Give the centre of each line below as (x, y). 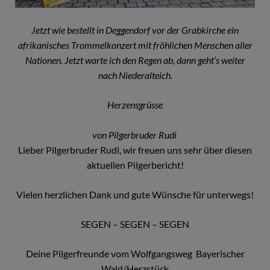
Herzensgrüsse (135, 105)
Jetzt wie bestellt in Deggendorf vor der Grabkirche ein (135, 30)
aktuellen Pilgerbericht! (135, 165)
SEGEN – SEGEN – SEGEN (135, 224)
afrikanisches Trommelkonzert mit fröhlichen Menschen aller (135, 45)
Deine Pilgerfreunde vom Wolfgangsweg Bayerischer (135, 254)
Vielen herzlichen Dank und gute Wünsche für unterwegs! (135, 195)
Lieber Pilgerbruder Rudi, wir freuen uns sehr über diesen (135, 150)
